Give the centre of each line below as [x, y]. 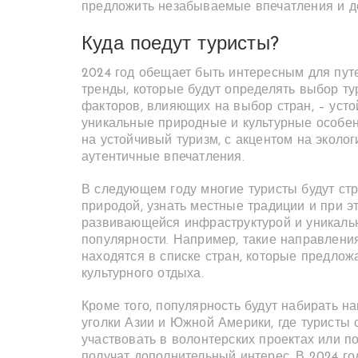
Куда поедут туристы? [180, 45]
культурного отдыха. [143, 274]
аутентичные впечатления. [163, 157]
